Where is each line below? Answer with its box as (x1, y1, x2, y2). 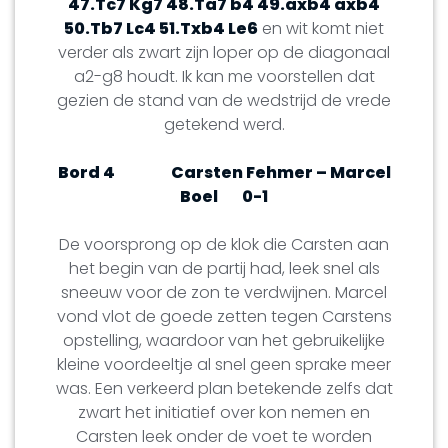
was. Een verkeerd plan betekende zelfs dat (55, 376, 393, 400)
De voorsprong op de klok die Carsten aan (59, 232, 389, 256)
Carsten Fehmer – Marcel (170, 160, 391, 184)
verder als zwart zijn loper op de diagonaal (58, 40, 390, 64)
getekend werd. (163, 112, 285, 136)
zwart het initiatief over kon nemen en (78, 400, 370, 424)
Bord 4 (57, 160, 115, 184)
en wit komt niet (258, 16, 384, 40)
